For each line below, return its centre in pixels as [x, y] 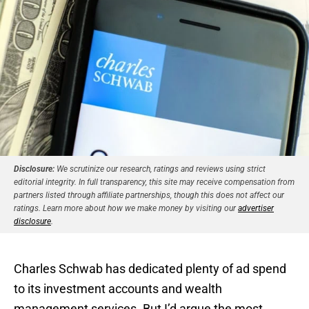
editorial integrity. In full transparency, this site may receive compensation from [154, 182]
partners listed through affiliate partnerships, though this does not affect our [149, 195]
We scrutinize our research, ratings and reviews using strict [160, 169]
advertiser [256, 208]
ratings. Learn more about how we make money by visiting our [126, 208]
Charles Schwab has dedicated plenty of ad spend [150, 268]
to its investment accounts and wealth [118, 288]
